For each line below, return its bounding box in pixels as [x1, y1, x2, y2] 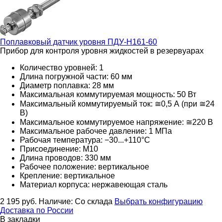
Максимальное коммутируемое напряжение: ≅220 [20, 117, 206, 126]
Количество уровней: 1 [20, 63, 104, 72]
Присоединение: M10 [20, 144, 98, 153]
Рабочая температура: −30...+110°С [20, 135, 150, 144]
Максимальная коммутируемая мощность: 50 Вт [20, 90, 196, 99]
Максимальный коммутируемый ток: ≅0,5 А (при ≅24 [20, 99, 215, 108]
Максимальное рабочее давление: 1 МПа [20, 126, 172, 135]
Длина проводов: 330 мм [20, 153, 111, 162]
